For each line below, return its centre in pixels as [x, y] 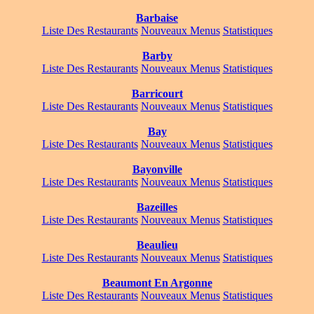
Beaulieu [157, 245]
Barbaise [157, 18]
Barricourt [157, 94]
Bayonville [157, 170]
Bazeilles [157, 207]
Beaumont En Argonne [157, 283]
